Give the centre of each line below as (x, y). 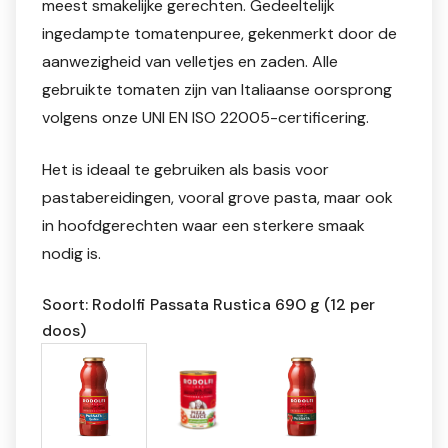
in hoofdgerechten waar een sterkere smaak (203, 225)
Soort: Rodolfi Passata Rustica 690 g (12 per (208, 304)
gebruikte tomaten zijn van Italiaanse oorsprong (216, 89)
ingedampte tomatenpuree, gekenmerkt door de (219, 33)
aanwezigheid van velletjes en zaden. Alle (189, 61)
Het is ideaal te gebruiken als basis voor (185, 169)
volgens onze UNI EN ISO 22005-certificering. (205, 117)
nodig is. (71, 253)
